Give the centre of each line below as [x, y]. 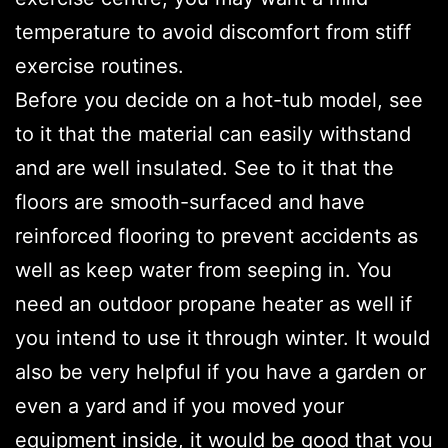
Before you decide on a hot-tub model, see [219, 100]
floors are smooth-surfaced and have [190, 202]
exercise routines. [99, 66]
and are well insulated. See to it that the [204, 168]
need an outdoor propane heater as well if [213, 304]
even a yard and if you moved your [179, 406]
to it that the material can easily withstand [213, 134]
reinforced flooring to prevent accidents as [216, 236]
